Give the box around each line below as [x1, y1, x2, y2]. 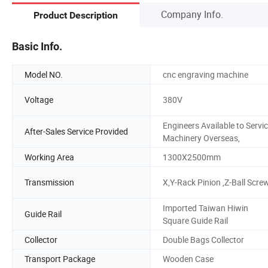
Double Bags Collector [163, 233, 244, 245]
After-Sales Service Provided [25, 126, 128, 138]
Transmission [25, 176, 74, 188]
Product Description [33, 10, 118, 22]
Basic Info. [12, 39, 62, 53]
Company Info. [161, 7, 223, 21]
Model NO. [25, 68, 63, 80]
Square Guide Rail [163, 214, 228, 226]
